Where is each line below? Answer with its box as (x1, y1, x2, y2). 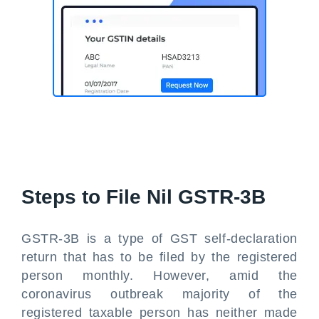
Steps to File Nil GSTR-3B (21, 186, 266, 208)
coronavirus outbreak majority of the (21, 287, 298, 301)
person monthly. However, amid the (21, 268, 298, 283)
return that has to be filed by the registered (21, 250, 298, 264)
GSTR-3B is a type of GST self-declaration (21, 231, 298, 246)
